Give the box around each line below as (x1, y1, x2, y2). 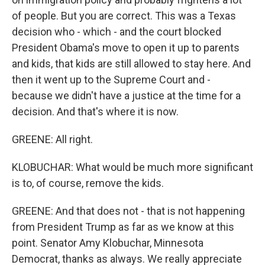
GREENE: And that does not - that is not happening (12, 205, 245, 217)
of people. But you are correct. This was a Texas (12, 9, 236, 22)
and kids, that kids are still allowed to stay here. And (12, 57, 251, 70)
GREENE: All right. (12, 133, 93, 146)
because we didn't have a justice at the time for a (12, 89, 241, 102)
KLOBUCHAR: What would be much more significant (12, 161, 253, 173)
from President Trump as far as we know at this (12, 221, 234, 233)
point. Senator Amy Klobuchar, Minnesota (12, 237, 203, 249)
